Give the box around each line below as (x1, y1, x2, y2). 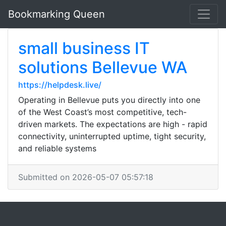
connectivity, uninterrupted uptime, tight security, (18, 131, 206, 141)
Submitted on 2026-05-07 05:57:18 (18, 172, 153, 182)
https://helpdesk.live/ (18, 80, 101, 90)
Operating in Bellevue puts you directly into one (18, 95, 200, 105)
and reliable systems (18, 143, 96, 153)
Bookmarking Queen (8, 8, 105, 20)
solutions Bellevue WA (18, 58, 187, 77)
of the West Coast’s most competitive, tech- (18, 107, 187, 117)
